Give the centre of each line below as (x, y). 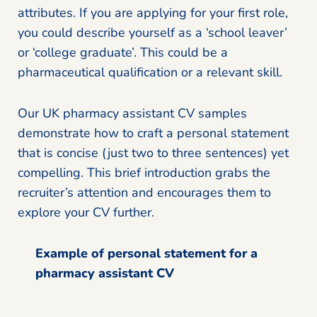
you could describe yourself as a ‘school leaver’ (152, 32)
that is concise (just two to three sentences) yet (153, 152)
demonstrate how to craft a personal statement (153, 133)
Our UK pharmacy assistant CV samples (132, 113)
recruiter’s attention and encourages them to (144, 192)
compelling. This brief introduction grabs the (144, 172)
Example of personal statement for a (146, 253)
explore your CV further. (86, 212)
